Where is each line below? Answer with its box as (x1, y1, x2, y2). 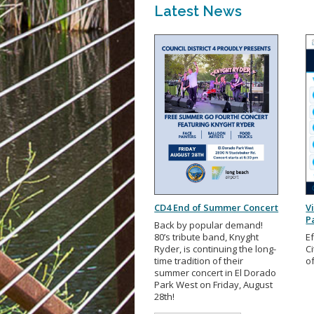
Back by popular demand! (154, 219, 264, 232)
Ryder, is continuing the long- (154, 243, 277, 256)
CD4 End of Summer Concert (154, 201, 279, 214)
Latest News (154, 3, 243, 20)
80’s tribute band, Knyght (154, 231, 259, 244)
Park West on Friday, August (154, 278, 273, 292)
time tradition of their (154, 254, 244, 268)
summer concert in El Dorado (154, 266, 277, 280)
